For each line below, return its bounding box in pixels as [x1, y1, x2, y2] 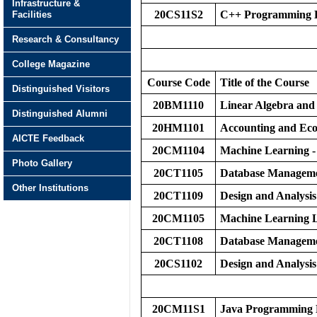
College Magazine [12, 59, 90, 69]
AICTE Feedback [12, 133, 84, 144]
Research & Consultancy [12, 34, 119, 45]
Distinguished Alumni [12, 108, 108, 119]
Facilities [12, 9, 52, 20]
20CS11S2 [154, 8, 203, 21]
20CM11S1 [151, 303, 205, 315]
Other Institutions [12, 183, 88, 193]
